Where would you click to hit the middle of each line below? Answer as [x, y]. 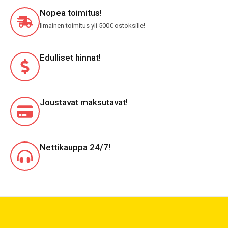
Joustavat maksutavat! [84, 102]
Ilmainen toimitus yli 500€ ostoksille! [92, 26]
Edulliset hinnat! [70, 58]
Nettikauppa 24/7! [75, 147]
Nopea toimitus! [71, 13]
